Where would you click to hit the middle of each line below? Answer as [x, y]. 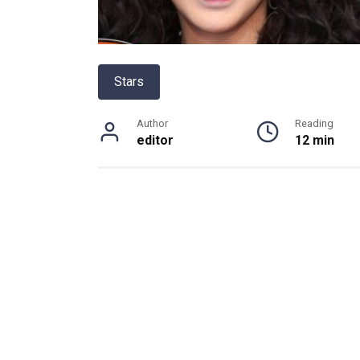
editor [155, 140]
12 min [314, 140]
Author [152, 123]
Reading [314, 123]
